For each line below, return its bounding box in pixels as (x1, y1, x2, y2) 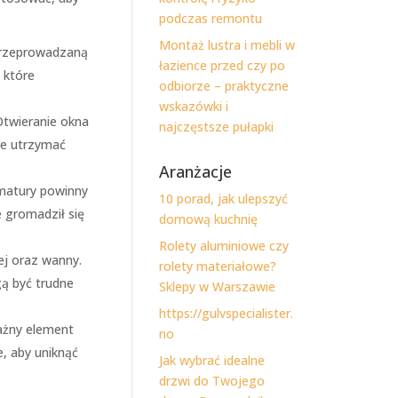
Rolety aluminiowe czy (159, 237, 290, 254)
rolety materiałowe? (159, 258, 277, 275)
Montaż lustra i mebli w (159, 36, 296, 53)
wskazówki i (159, 98, 229, 115)
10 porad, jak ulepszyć (159, 190, 289, 207)
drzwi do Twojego (159, 372, 266, 389)
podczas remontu (159, 10, 263, 27)
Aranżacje (159, 161, 233, 182)
